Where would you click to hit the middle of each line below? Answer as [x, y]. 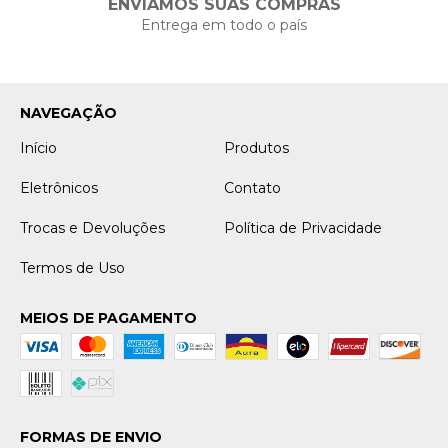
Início [38, 148]
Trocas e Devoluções [92, 228]
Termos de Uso [72, 268]
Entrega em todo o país [224, 25]
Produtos [256, 148]
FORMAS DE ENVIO [91, 437]
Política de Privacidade [303, 228]
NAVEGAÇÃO [68, 113]
